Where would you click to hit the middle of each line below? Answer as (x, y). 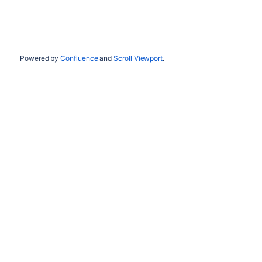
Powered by (40, 58)
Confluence (79, 58)
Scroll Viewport (138, 58)
